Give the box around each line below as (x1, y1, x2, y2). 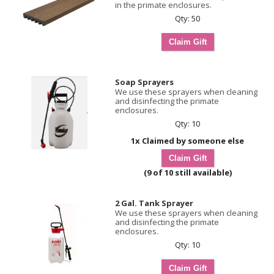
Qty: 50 (175, 13, 200, 24)
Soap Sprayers (115, 76, 174, 87)
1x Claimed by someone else (131, 135, 244, 146)
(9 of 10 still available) (143, 167, 232, 178)
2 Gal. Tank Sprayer (115, 198, 193, 209)
